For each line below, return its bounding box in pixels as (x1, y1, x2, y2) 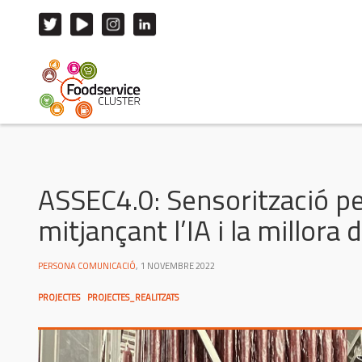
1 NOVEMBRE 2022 (141, 259, 215, 272)
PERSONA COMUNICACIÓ (38, 259, 136, 272)
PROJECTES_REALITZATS (87, 291, 179, 304)
